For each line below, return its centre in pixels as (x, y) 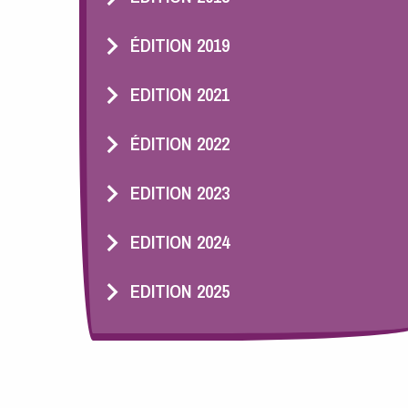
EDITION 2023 (179, 192)
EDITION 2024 (179, 241)
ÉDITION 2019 (179, 45)
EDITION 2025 (179, 291)
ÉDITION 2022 (179, 143)
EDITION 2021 (179, 94)
